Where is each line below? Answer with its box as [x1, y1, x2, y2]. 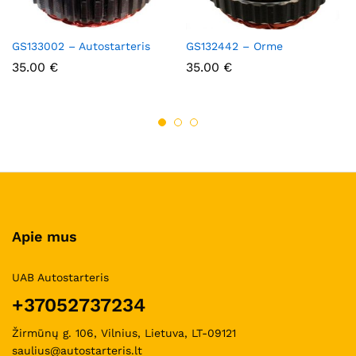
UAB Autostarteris [12, 271, 109, 284]
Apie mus [12, 228, 77, 246]
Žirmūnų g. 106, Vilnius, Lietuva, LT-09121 [12, 327, 236, 340]
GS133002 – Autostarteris [12, 40, 150, 53]
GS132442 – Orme [186, 40, 283, 53]
